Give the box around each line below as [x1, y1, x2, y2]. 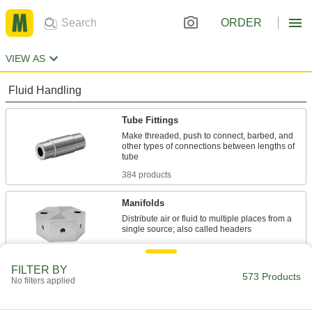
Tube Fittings [122, 115, 178, 125]
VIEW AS [6, 53, 45, 64]
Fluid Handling [8, 84, 81, 96]
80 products [122, 242, 166, 252]
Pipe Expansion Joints [122, 270, 219, 281]
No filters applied [11, 276, 75, 286]
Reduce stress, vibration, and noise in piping [122, 286, 290, 296]
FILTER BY [11, 264, 68, 276]
